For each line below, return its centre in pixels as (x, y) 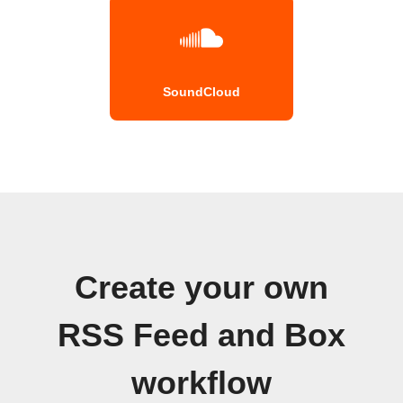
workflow (201, 383)
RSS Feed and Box (201, 335)
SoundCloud (201, 91)
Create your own (201, 287)
